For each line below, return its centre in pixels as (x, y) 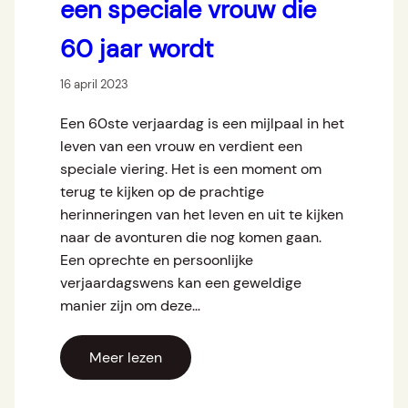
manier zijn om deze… (130, 306)
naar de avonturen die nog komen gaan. (191, 238)
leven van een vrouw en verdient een (181, 147)
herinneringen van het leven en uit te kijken (202, 215)
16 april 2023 (94, 85)
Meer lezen (126, 358)
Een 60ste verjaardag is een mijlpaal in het (202, 124)
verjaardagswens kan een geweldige (181, 283)
